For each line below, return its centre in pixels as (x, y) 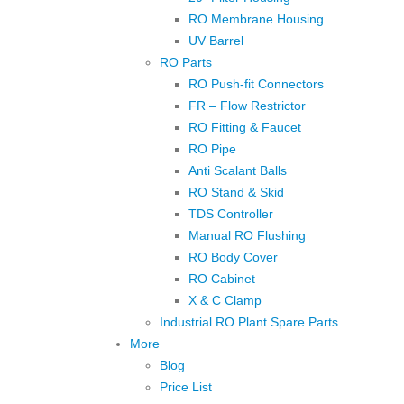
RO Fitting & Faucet (245, 127)
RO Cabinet (222, 278)
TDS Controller (231, 213)
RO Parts (186, 62)
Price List (186, 386)
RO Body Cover (233, 257)
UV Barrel (216, 40)
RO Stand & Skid (236, 192)
